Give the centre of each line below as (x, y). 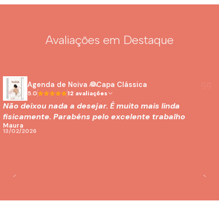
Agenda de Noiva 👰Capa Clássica (87, 84)
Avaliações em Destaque (109, 40)
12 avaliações (91, 93)
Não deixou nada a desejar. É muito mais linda (91, 106)
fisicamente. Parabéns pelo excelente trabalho (94, 117)
